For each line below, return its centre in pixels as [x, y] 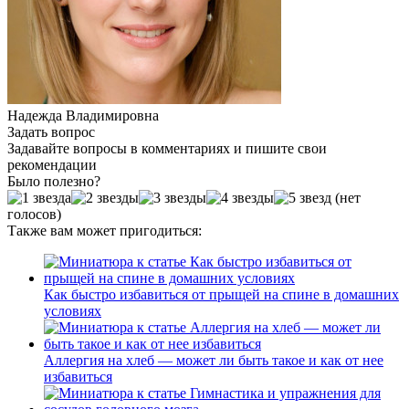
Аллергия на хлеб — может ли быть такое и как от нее [214, 360]
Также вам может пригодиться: [105, 230]
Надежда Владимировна [83, 115]
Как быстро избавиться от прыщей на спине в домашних [221, 294]
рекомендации [52, 164]
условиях [73, 310]
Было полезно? [54, 181]
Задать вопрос [51, 131]
